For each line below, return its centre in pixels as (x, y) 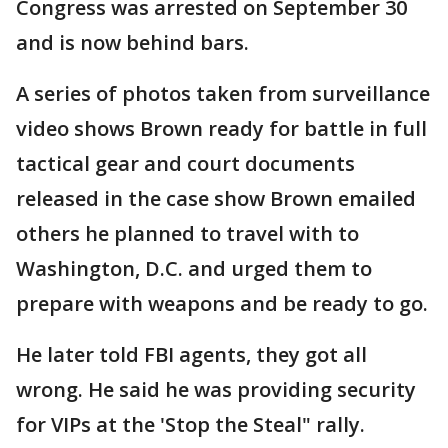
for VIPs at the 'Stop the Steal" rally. (190, 424)
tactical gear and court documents (185, 163)
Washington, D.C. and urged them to (194, 268)
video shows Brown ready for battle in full (221, 128)
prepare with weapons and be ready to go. (222, 303)
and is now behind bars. (132, 42)
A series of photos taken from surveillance (223, 93)
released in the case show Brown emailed (216, 198)
